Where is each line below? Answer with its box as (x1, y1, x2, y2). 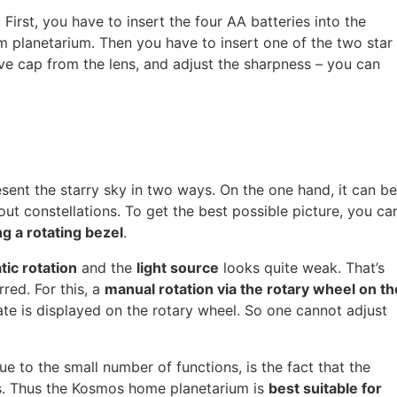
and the (77, 259, 136, 276)
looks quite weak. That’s (219, 259, 385, 276)
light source (136, 259, 219, 276)
